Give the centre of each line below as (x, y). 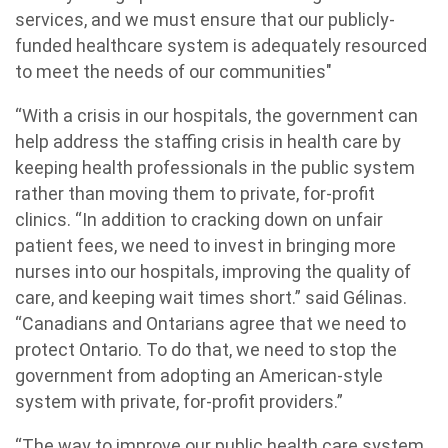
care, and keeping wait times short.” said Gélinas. (211, 297)
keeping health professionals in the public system (215, 167)
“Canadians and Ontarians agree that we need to (210, 323)
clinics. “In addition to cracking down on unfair (199, 219)
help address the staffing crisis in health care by (208, 141)
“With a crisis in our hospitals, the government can (216, 115)
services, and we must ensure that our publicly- (205, 19)
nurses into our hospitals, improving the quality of (213, 271)
